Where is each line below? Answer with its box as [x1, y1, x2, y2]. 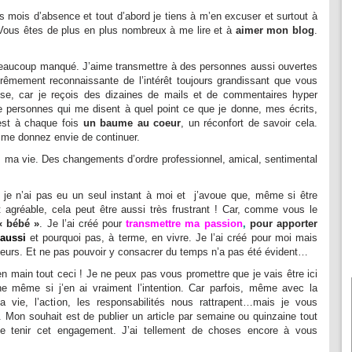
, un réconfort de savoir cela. [181, 116, 318, 129]
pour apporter [249, 217, 318, 229]
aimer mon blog [235, 24, 315, 36]
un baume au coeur [82, 116, 181, 129]
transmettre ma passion [126, 217, 243, 229]
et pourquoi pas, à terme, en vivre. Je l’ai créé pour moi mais [25, 231, 317, 244]
